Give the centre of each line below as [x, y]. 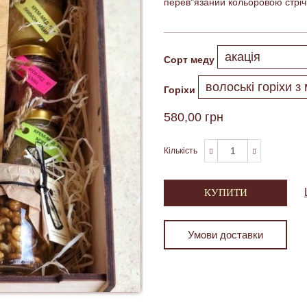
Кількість [181, 151]
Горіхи [180, 89]
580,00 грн [194, 117]
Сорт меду [189, 59]
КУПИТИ [225, 193]
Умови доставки [225, 235]
